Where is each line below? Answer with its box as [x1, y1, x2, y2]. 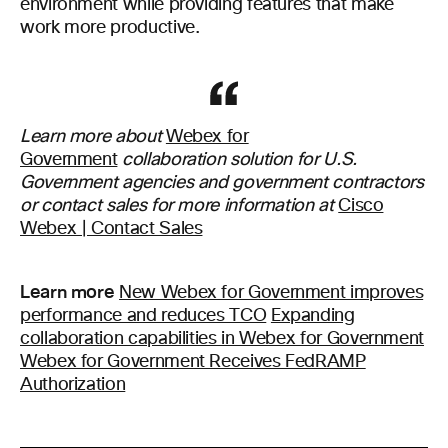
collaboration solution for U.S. [117, 151, 357, 169]
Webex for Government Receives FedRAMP [20, 353, 366, 371]
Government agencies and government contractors [20, 174, 424, 192]
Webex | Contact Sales [20, 220, 203, 238]
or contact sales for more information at [20, 197, 339, 215]
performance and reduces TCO [20, 307, 267, 325]
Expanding [270, 307, 355, 325]
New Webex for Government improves [119, 284, 424, 302]
